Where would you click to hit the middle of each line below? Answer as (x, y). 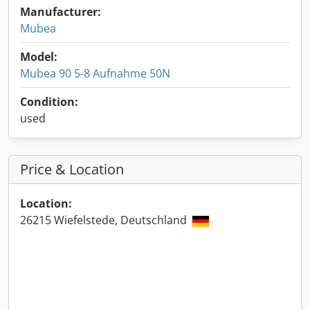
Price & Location (72, 169)
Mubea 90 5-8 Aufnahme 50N (95, 73)
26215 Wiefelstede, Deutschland (105, 220)
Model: (39, 57)
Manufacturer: (61, 12)
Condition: (49, 102)
